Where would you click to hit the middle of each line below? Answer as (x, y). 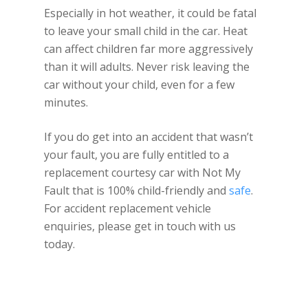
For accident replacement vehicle (128, 208)
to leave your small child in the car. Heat (146, 31)
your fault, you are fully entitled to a (136, 155)
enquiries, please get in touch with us (140, 226)
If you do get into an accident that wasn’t (148, 137)
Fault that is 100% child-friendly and (136, 190)
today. (59, 244)
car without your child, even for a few (139, 85)
